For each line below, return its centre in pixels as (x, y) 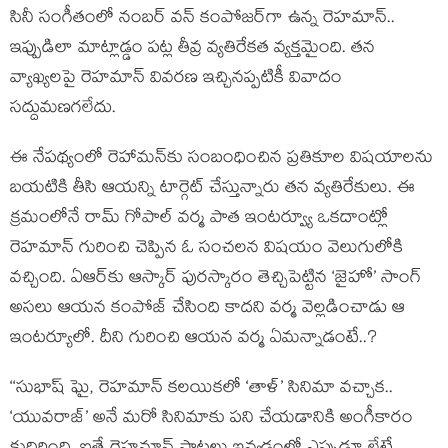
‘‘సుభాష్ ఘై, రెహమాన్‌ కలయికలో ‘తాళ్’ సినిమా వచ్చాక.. (201, 390)
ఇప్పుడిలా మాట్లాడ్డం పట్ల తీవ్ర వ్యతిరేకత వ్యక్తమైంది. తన (192, 50)
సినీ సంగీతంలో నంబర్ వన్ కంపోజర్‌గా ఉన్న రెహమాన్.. (202, 20)
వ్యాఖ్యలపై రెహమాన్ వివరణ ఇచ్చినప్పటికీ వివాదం (176, 80)
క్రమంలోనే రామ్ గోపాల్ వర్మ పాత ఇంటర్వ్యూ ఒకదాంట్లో (199, 220)
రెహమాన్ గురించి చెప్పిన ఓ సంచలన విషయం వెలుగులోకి (206, 250)
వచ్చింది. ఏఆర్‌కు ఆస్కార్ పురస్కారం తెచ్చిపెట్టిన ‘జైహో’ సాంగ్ (215, 280)
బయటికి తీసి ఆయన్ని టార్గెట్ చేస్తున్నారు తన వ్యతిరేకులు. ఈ (212, 190)
